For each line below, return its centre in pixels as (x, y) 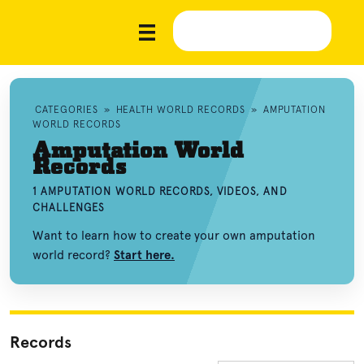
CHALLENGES (69, 208)
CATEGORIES (67, 110)
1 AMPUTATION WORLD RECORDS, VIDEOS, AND (160, 191)
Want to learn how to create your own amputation (174, 236)
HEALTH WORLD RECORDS (180, 110)
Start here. (144, 255)
